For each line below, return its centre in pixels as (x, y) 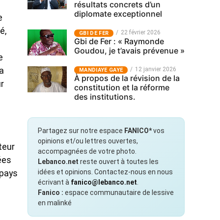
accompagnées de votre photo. (87, 151)
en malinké (55, 203)
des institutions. (105, 97)
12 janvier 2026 (156, 69)
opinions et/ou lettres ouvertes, (88, 141)
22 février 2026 (141, 32)
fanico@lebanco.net (104, 182)
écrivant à (54, 182)
